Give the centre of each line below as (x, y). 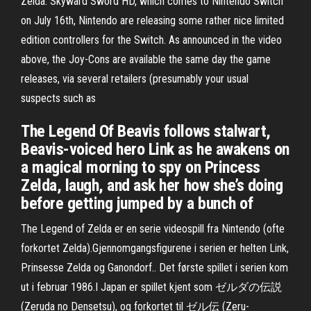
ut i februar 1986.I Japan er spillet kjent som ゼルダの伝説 (151, 287)
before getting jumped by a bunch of (137, 203)
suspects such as (58, 98)
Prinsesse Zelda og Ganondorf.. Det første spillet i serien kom (154, 268)
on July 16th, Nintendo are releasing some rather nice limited (152, 20)
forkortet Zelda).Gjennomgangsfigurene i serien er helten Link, (155, 248)
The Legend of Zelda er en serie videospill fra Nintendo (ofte (153, 229)
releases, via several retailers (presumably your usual (135, 79)
